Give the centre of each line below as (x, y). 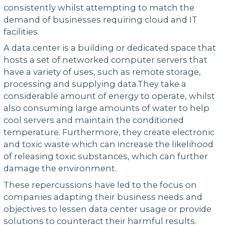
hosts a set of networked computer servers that (105, 60)
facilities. (21, 31)
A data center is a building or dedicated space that (109, 48)
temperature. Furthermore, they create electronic (109, 132)
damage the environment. (60, 168)
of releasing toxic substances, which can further (105, 156)
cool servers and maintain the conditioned (93, 120)
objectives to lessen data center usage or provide (107, 209)
